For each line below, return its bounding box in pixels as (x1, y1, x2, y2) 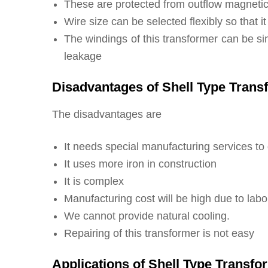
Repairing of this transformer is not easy (64, 227, 254, 240)
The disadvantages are (52, 108, 162, 121)
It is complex (64, 175, 124, 188)
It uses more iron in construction (64, 158, 217, 170)
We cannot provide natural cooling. (64, 210, 230, 223)
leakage (64, 50, 102, 63)
